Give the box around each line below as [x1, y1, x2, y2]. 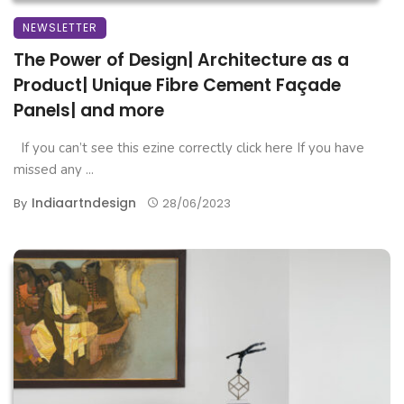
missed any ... [14, 160, 94, 179]
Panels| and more [14, 97, 164, 123]
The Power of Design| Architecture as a [14, 47, 349, 72]
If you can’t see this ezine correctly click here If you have [14, 138, 364, 157]
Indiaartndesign [32, 193, 136, 212]
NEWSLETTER [23, 19, 97, 35]
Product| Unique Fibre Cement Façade [14, 72, 341, 97]
